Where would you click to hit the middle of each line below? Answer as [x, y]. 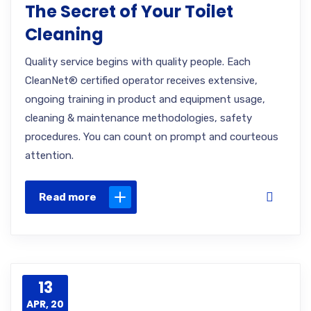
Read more [68, 197]
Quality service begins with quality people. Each [138, 62]
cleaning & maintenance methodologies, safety [138, 118]
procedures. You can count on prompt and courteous [152, 137]
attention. [49, 155]
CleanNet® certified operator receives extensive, [141, 81]
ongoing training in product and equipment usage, [145, 99]
